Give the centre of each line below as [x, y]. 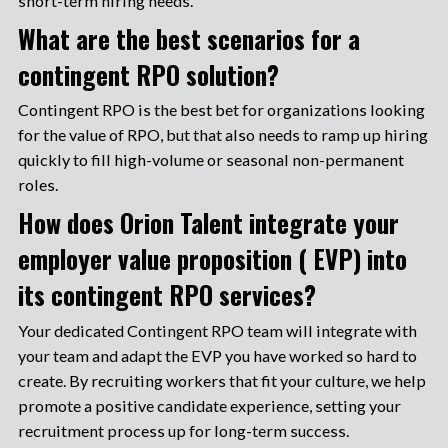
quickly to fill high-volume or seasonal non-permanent [210, 160]
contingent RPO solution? [148, 75]
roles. [37, 185]
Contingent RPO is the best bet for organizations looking [221, 110]
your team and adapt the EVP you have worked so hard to [217, 355]
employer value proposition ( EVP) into [212, 259]
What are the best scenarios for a [188, 39]
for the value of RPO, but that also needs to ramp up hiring [222, 135]
